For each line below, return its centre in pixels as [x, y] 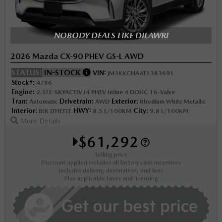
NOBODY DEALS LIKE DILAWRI [111, 35]
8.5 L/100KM [111, 111]
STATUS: [27, 73]
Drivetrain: [77, 101]
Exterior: [125, 101]
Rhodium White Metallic [172, 102]
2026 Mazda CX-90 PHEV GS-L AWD [77, 56]
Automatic [43, 102]
